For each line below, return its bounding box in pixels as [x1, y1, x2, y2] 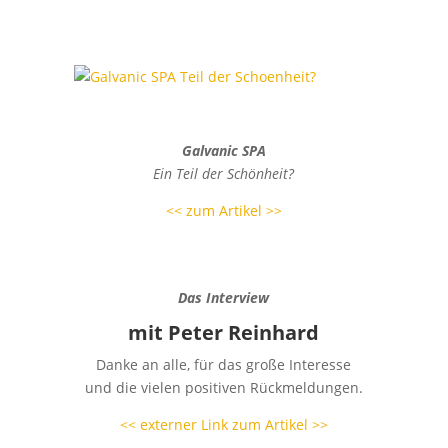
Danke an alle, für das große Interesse [96, 354, 352, 374]
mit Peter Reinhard [128, 318, 320, 346]
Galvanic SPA [181, 140, 266, 160]
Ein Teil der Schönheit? [153, 163, 295, 183]
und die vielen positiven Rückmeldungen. [84, 377, 363, 397]
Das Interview [178, 287, 270, 307]
